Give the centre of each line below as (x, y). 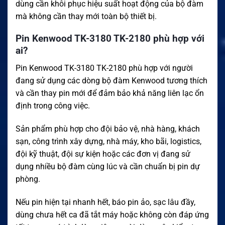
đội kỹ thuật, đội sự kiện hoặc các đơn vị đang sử (103, 154)
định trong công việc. (53, 105)
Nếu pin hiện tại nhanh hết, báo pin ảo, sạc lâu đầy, (105, 202)
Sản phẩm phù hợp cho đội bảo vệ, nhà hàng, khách (108, 129)
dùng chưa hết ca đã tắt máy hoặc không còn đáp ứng (112, 214)
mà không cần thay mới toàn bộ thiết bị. (86, 16)
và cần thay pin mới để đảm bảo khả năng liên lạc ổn (110, 93)
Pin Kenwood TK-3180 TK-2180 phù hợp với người (104, 68)
